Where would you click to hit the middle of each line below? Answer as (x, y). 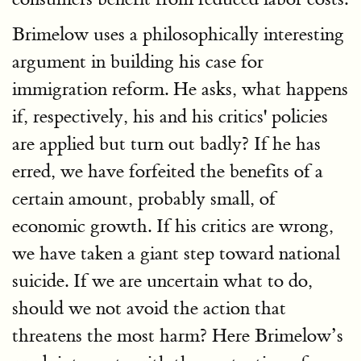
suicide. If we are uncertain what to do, (162, 280)
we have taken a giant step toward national (176, 253)
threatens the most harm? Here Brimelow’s (178, 335)
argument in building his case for (138, 61)
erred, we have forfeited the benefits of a (168, 171)
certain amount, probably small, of (144, 198)
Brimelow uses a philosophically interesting (178, 34)
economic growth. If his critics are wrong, (173, 226)
